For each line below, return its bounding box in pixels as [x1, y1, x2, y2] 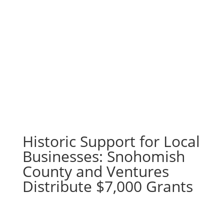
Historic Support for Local [22, 131, 200, 151]
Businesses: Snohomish [22, 146, 185, 166]
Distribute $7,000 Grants [22, 176, 193, 196]
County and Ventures [22, 161, 169, 181]
